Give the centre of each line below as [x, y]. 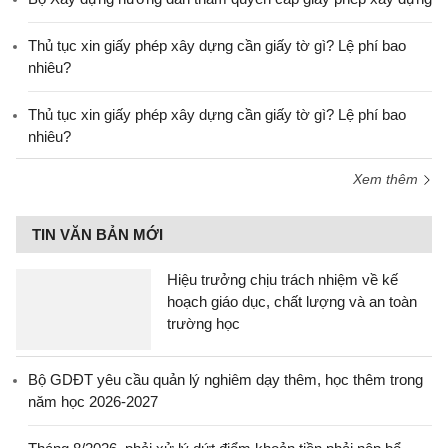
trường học [203, 323]
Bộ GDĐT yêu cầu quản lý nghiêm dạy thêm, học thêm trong [225, 379]
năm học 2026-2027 [93, 401]
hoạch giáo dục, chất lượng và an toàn [292, 301]
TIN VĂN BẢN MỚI [97, 234]
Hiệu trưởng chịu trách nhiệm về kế [282, 279]
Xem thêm [387, 179]
